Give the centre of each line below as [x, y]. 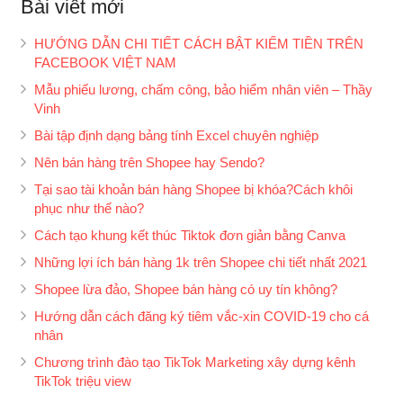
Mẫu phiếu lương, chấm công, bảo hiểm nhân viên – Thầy [203, 90]
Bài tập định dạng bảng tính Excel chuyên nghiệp [176, 135]
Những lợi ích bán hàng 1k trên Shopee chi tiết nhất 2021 [200, 262]
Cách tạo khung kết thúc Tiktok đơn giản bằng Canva [189, 235]
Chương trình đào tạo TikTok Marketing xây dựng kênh [194, 362]
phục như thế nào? [89, 208]
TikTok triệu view [82, 381]
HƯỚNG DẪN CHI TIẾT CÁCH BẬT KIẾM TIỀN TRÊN [198, 44]
